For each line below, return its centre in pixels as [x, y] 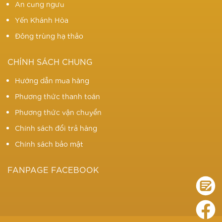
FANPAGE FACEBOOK [53, 169]
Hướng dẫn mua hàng [52, 81]
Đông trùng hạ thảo [49, 36]
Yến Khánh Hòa [42, 20]
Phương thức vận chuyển [58, 112]
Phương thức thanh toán [57, 96]
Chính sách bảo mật [49, 144]
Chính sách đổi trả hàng [56, 128]
